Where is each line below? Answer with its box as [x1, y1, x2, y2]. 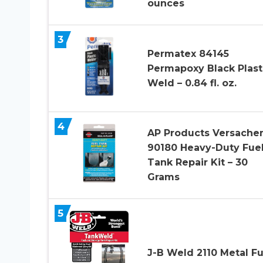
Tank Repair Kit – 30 [147, 157, 248, 168]
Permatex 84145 [147, 48, 229, 59]
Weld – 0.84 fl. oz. [147, 77, 237, 89]
